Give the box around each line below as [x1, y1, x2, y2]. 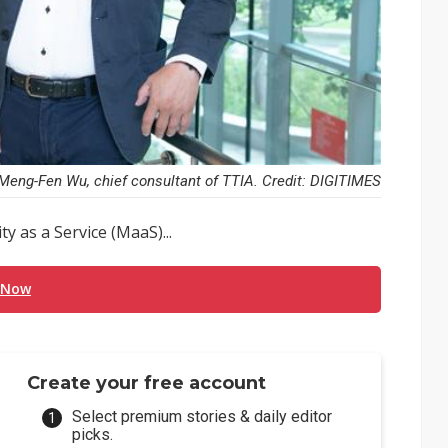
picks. [72, 425, 114, 445]
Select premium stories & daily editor [72, 407, 333, 427]
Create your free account [27, 372, 267, 395]
